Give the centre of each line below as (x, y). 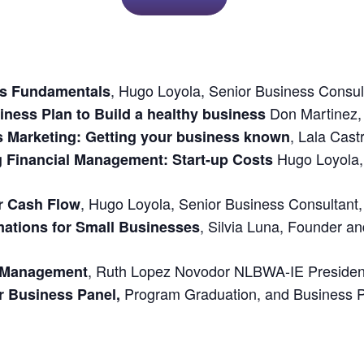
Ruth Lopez (135, 270)
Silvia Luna (244, 225)
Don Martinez (314, 113)
